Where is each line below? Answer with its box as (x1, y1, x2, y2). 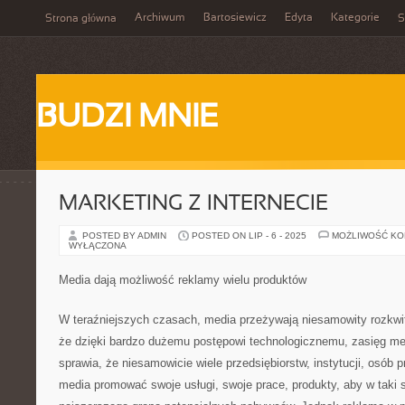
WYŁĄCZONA (69, 240, 127, 250)
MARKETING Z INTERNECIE (59, 194, 328, 214)
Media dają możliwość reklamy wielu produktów (59, 273, 306, 287)
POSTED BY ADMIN (82, 231, 169, 240)
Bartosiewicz (203, 13, 267, 24)
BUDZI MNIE (36, 103, 219, 134)
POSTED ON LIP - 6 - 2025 (192, 231, 306, 240)
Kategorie (331, 13, 380, 24)
